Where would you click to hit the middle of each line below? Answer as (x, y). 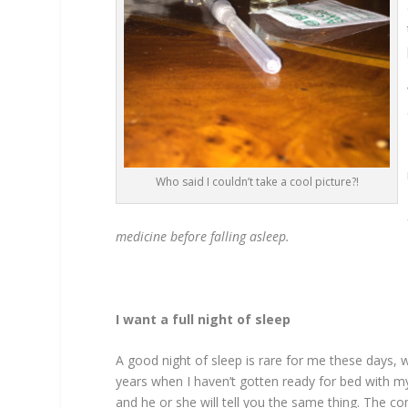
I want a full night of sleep (204, 320)
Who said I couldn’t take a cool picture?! (257, 181)
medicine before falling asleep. (203, 237)
